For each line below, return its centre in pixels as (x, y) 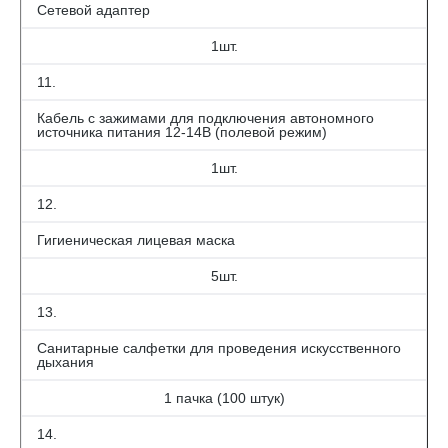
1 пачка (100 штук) (224, 398)
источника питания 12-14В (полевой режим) (182, 132)
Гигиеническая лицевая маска (136, 240)
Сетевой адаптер (93, 10)
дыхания (65, 362)
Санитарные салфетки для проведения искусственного (219, 348)
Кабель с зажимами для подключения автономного (205, 118)
